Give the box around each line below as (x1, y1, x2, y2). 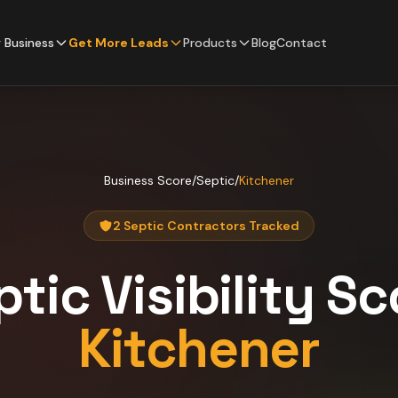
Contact (276, 35, 327, 51)
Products (183, 35, 237, 51)
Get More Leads (68, 35, 169, 51)
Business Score (104, 172, 192, 188)
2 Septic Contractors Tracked (113, 218, 299, 234)
